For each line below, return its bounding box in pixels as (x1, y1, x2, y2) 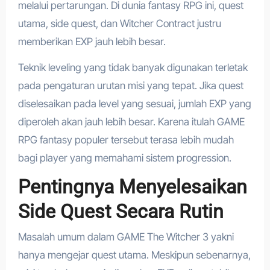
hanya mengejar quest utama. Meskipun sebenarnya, (17, 249, 251, 262)
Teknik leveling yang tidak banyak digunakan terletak (17, 61, 248, 74)
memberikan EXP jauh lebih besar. (17, 35, 166, 48)
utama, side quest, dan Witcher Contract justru (17, 17, 221, 30)
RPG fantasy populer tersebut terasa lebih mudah (17, 133, 234, 146)
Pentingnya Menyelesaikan (17, 175, 247, 198)
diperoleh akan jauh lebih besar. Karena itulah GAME (17, 115, 245, 128)
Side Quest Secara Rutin (17, 199, 224, 223)
